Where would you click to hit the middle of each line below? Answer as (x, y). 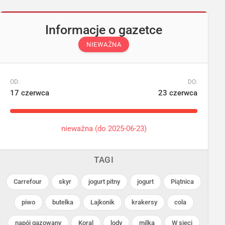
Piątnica (183, 181)
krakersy (144, 202)
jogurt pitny (104, 181)
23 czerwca (178, 93)
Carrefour (28, 181)
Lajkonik (102, 202)
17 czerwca (30, 93)
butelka (63, 202)
